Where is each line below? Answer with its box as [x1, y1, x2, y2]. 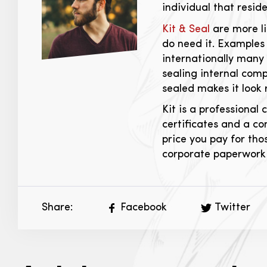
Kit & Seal [162, 23, 210, 35]
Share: [42, 202, 73, 214]
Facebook [120, 202, 167, 214]
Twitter [215, 202, 250, 214]
